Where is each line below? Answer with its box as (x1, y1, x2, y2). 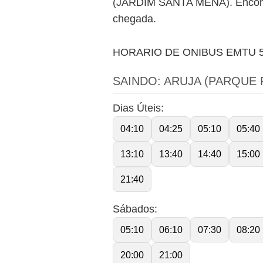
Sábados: (113, 203, 157, 215)
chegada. (113, 13, 156, 25)
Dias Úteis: (113, 102, 164, 114)
